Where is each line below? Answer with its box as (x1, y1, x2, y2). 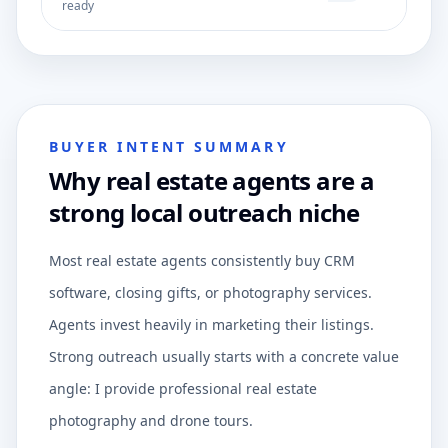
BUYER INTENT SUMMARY (49, 137, 289, 156)
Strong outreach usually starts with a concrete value (49, 347, 399, 366)
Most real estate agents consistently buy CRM (49, 251, 355, 270)
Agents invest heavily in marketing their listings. (49, 315, 374, 334)
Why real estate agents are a (49, 164, 375, 197)
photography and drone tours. (49, 411, 253, 430)
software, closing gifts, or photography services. (49, 283, 372, 302)
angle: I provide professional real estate (49, 379, 317, 398)
